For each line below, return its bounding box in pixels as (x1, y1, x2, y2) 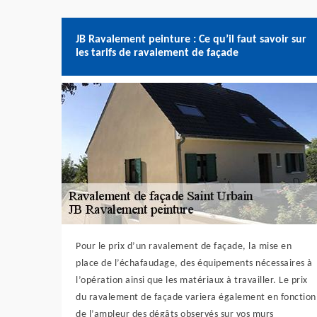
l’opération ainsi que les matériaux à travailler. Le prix (76, 275, 308, 286)
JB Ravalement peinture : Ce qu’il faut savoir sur (76, 34, 306, 45)
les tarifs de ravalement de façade (76, 47, 238, 59)
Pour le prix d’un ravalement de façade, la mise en (76, 241, 292, 252)
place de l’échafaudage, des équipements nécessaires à (76, 258, 313, 269)
